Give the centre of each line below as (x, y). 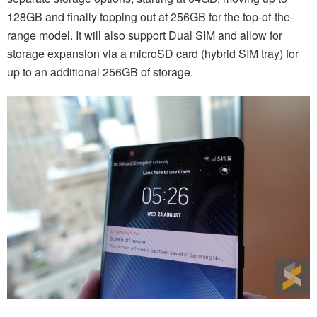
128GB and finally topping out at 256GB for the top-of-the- (150, 17)
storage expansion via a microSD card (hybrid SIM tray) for (153, 54)
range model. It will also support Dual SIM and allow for (145, 35)
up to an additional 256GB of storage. (100, 72)
